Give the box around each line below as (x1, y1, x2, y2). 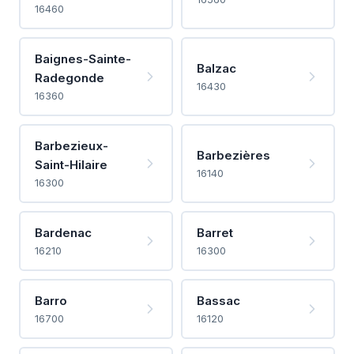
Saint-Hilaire (34, 156, 107, 172)
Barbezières (196, 147, 270, 163)
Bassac (196, 292, 240, 308)
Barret (196, 224, 233, 240)
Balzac (196, 60, 236, 76)
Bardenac (34, 224, 92, 240)
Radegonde (34, 70, 104, 85)
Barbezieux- (34, 137, 108, 153)
